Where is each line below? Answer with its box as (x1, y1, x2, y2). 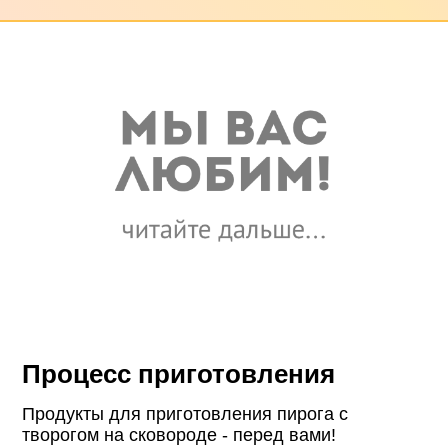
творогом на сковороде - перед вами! (22, 425, 337, 446)
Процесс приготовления (22, 360, 336, 389)
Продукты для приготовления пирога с (22, 404, 349, 425)
